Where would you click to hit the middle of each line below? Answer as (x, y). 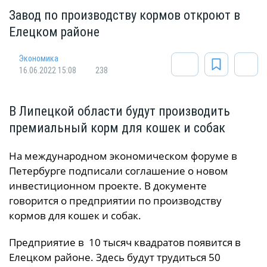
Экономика (39, 59)
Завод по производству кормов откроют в (125, 15)
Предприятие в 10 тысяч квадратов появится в (125, 243)
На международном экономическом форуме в (123, 156)
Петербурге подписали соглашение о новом (119, 171)
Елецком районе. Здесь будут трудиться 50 (115, 257)
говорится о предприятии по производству (115, 201)
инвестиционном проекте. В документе (108, 186)
